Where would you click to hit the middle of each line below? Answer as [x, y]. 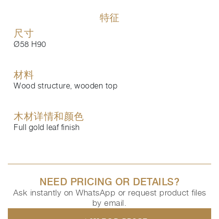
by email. [109, 203]
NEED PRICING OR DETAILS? [109, 182]
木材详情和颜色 [49, 116]
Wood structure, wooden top [66, 86]
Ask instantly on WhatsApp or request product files [109, 193]
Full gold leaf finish [47, 127]
